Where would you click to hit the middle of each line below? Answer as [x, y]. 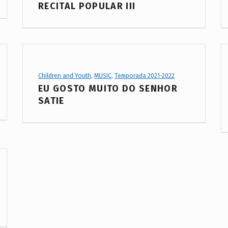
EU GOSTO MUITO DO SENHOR [108, 88]
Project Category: [51, 72]
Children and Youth [64, 76]
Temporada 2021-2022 [144, 76]
